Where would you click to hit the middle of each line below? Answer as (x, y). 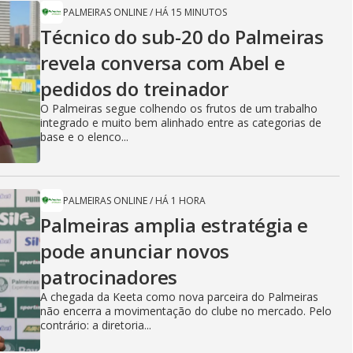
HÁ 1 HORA (180, 201)
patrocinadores (109, 277)
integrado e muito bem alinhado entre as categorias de (181, 123)
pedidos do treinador (135, 89)
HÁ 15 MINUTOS (191, 12)
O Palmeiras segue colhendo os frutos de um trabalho (179, 108)
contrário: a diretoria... (96, 325)
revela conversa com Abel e (163, 63)
